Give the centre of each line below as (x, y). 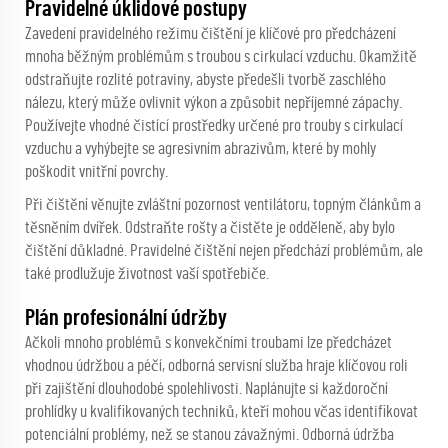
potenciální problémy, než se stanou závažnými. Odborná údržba (209, 435)
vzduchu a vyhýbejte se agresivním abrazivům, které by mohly (200, 149)
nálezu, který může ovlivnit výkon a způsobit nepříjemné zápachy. (213, 103)
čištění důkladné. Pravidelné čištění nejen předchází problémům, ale (224, 251)
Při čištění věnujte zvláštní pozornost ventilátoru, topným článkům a (223, 205)
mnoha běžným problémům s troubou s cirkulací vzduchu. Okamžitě (221, 57)
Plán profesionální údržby (126, 318)
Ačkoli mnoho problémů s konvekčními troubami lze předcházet (208, 343)
